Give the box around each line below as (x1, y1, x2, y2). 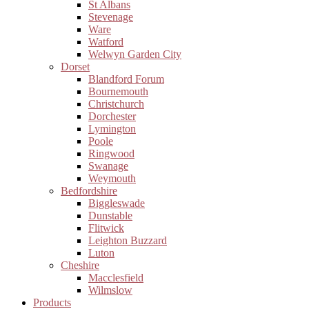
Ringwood (88, 148, 134, 159)
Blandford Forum (88, 73, 164, 85)
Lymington (88, 123, 136, 134)
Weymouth (88, 172, 136, 184)
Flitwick (88, 222, 124, 234)
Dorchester (88, 110, 136, 122)
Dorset (61, 61, 90, 72)
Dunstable (88, 210, 132, 221)
